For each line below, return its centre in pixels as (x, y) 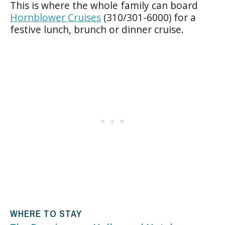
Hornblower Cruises (55, 17)
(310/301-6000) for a (148, 17)
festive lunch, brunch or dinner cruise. (99, 29)
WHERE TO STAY (46, 213)
